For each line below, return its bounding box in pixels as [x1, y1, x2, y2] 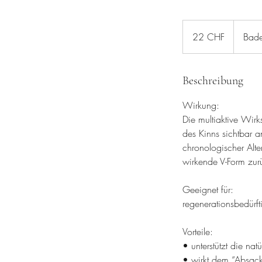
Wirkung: [182, 99, 219, 112]
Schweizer [183, 27, 211, 33]
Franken [183, 33, 205, 40]
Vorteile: [182, 225, 213, 238]
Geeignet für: [182, 183, 233, 196]
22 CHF [192, 30, 225, 43]
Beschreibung [182, 74, 243, 88]
